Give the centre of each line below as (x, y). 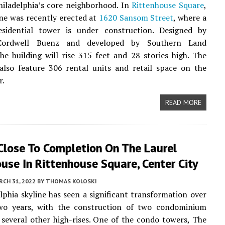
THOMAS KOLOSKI (71, 181)
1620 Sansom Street (136, 18)
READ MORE (183, 102)
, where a (190, 18)
